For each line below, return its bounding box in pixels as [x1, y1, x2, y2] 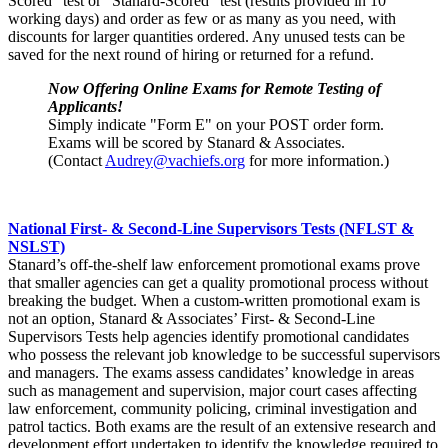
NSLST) [8, 238, 65, 256]
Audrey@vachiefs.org [105, 152, 245, 170]
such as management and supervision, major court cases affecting [8, 382, 417, 400]
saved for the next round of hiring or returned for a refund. [8, 46, 374, 64]
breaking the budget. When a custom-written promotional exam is [8, 292, 420, 310]
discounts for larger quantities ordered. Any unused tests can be [8, 28, 405, 46]
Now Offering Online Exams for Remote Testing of [48, 80, 381, 98]
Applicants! [48, 98, 123, 116]
